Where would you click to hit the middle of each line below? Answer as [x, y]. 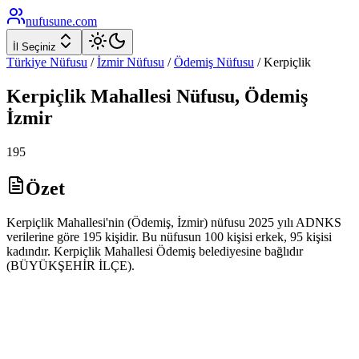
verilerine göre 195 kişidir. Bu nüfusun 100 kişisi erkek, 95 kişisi [169, 236]
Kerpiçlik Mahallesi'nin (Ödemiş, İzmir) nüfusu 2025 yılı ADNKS [174, 222]
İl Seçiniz [34, 47]
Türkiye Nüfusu [47, 62]
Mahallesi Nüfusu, [165, 96]
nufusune [49, 21]
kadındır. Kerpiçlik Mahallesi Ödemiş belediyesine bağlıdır [155, 251]
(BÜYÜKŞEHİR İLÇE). [71, 265]
